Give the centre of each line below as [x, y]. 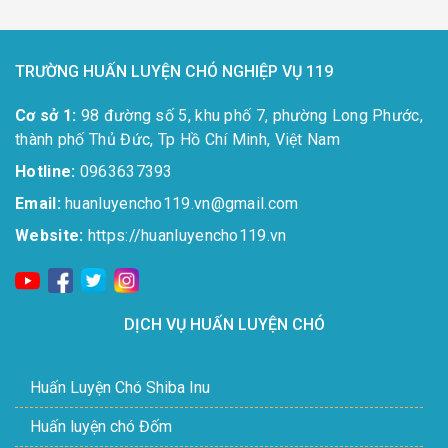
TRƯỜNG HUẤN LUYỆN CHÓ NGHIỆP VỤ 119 [174, 71]
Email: [38, 203]
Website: [49, 235]
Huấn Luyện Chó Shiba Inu [120, 387]
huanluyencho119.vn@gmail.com [179, 203]
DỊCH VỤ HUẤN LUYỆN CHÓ [224, 324]
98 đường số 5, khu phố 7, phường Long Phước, [249, 115]
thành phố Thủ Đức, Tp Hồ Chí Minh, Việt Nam [177, 139]
